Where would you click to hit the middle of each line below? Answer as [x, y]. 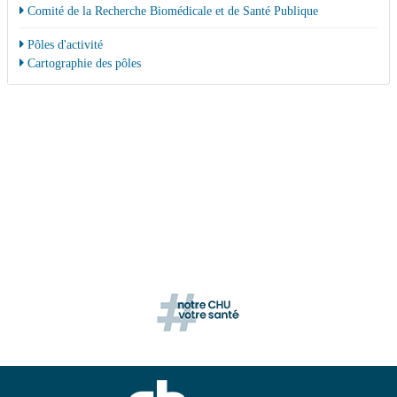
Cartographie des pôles [82, 63]
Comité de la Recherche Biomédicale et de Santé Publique [171, 11]
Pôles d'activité [63, 45]
